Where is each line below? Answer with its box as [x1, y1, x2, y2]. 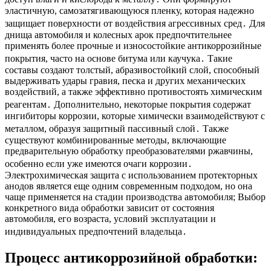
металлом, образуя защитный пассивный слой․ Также [5, 123, 229, 134]
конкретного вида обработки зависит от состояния [5, 203, 214, 214]
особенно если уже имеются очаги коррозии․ [5, 158, 192, 169]
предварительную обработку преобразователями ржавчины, [5, 146, 253, 157]
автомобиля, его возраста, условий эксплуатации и [5, 214, 216, 224]
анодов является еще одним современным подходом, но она [5, 181, 252, 192]
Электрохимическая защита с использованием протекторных [5, 170, 258, 181]
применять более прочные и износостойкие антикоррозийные [5, 41, 261, 51]
